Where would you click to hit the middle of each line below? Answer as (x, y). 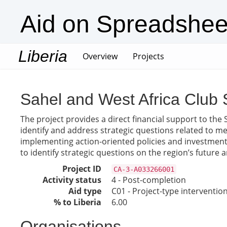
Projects (148, 56)
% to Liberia (78, 202)
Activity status (72, 180)
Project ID (82, 169)
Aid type (85, 191)
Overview (100, 56)
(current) (134, 56)
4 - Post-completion (149, 180)
